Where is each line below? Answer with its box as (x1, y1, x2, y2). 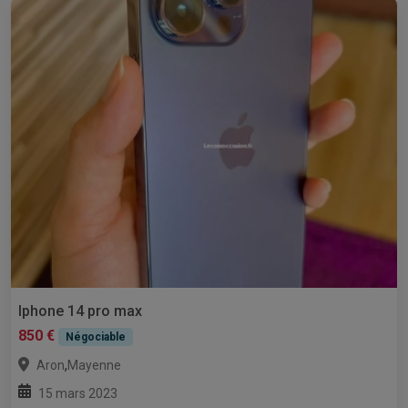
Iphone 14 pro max (18, 301, 142, 320)
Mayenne (67, 357, 121, 372)
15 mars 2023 (38, 385, 117, 401)
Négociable (65, 330, 126, 343)
